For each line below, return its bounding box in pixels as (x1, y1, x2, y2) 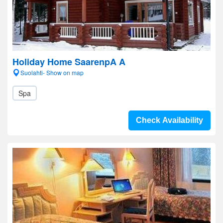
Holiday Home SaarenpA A (12, 55, 125, 68)
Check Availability (136, 116, 203, 124)
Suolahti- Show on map (20, 68, 84, 77)
